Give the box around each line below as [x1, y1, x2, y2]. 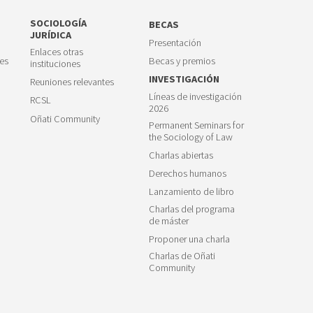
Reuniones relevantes [29, 75, 114, 89]
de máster [149, 214, 189, 227]
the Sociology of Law [149, 130, 233, 143]
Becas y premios [149, 54, 216, 68]
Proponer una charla [149, 232, 231, 245]
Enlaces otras [29, 45, 83, 59]
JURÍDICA [29, 28, 71, 41]
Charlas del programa [149, 202, 235, 215]
